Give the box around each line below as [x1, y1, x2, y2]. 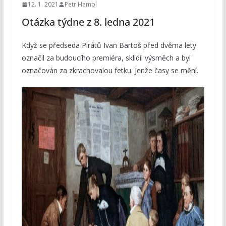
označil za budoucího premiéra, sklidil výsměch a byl [21, 53, 191, 63]
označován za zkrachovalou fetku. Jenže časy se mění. [21, 66, 198, 76]
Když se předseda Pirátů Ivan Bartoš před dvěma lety [21, 40, 196, 50]
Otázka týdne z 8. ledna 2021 [21, 15, 155, 29]
